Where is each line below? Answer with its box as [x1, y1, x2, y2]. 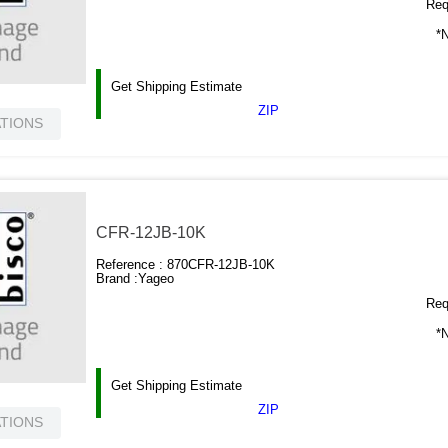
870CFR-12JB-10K [167, 257, 276, 273]
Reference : [96, 257, 168, 273]
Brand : [96, 271, 139, 287]
